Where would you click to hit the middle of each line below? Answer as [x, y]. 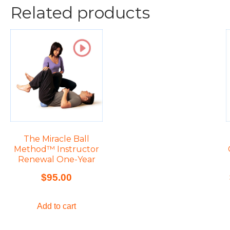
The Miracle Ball [56, 139]
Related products [80, 12]
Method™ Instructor [56, 149]
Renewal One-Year [56, 159]
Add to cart [56, 206]
